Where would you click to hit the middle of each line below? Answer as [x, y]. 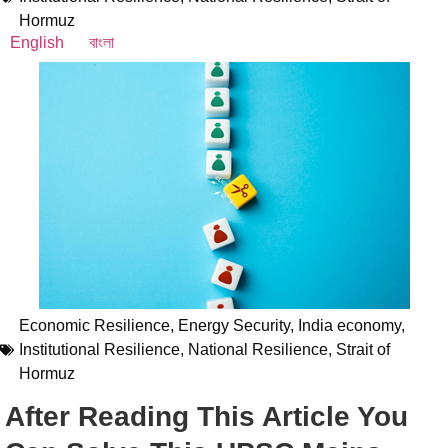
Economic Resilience [94, 325]
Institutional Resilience [99, 349]
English [37, 42]
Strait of [363, 349]
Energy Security [234, 325]
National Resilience [258, 349]
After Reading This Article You [206, 416]
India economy [349, 325]
